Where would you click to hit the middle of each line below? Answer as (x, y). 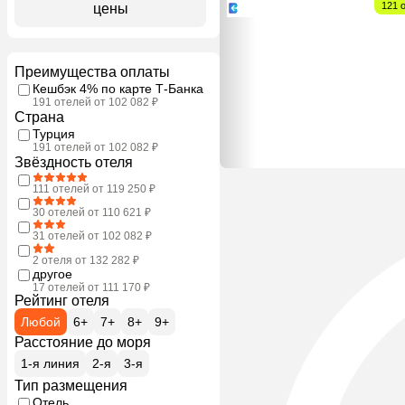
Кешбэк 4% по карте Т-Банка (118, 88)
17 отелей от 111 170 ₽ (91, 287)
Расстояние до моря (83, 342)
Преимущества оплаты (92, 71)
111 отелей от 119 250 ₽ (94, 188)
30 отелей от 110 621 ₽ (92, 213)
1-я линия (50, 363)
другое (52, 273)
